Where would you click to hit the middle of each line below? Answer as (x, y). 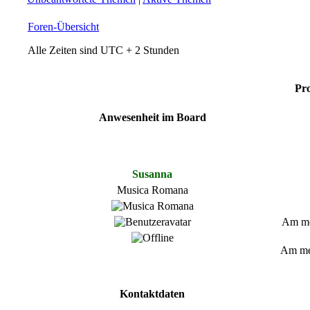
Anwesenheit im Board (152, 118)
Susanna (152, 174)
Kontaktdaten (152, 294)
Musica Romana (152, 190)
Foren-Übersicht (63, 27)
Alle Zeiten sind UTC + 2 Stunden (103, 50)
